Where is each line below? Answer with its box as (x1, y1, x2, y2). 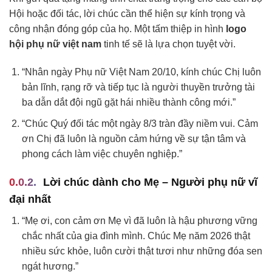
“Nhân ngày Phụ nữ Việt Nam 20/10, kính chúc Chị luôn (21, 67, 261, 78)
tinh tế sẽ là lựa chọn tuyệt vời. (101, 39, 236, 50)
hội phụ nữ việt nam (9, 39, 101, 50)
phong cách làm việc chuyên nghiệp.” (21, 148, 182, 159)
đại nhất (9, 193, 51, 206)
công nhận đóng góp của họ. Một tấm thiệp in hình (9, 24, 226, 35)
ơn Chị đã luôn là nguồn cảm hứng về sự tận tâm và (21, 133, 246, 144)
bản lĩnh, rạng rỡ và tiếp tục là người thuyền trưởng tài (21, 82, 255, 93)
